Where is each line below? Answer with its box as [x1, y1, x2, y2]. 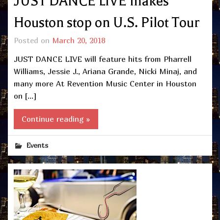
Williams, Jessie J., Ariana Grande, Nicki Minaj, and [14, 66, 197, 77]
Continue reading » [22, 113, 90, 124]
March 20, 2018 [52, 36, 105, 45]
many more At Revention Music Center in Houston [14, 79, 196, 89]
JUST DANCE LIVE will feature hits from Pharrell [14, 54, 192, 64]
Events [27, 140, 49, 149]
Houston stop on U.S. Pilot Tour [14, 14, 200, 30]
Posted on [14, 36, 52, 45]
